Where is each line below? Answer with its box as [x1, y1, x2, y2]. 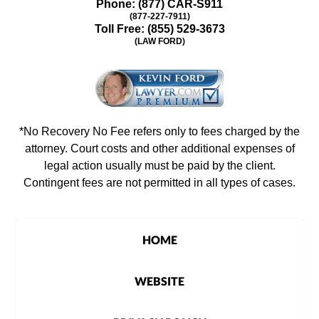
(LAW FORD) [134, 36, 185, 46]
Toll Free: [94, 22, 147, 35]
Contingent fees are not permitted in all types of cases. [23, 177, 296, 189]
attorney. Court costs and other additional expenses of [24, 142, 295, 155]
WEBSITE [135, 273, 184, 288]
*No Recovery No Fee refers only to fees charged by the [19, 125, 300, 138]
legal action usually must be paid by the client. [43, 159, 276, 172]
